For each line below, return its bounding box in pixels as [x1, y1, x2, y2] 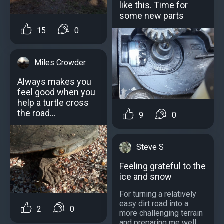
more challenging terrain [119, 208, 203, 218]
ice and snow [119, 171, 172, 182]
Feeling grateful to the [119, 161, 206, 172]
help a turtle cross [17, 97, 89, 108]
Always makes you [17, 76, 91, 87]
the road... [17, 107, 56, 118]
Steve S [136, 142, 164, 152]
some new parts [119, 10, 184, 21]
